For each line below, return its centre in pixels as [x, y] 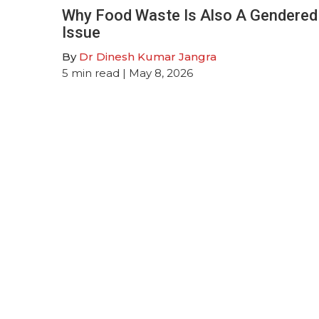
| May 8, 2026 [156, 73]
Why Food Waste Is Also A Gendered [190, 15]
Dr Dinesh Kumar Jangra [148, 56]
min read [95, 73]
